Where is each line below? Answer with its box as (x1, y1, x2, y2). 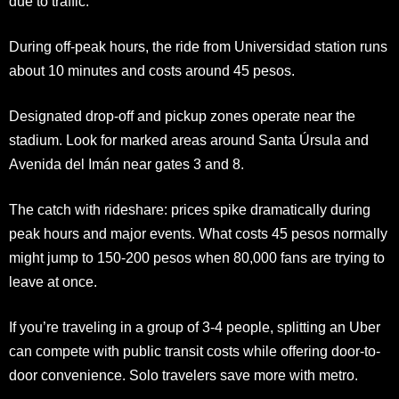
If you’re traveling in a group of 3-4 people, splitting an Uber (9, 319, 380, 335)
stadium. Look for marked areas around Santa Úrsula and (9, 132, 369, 148)
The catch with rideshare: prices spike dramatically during (9, 201, 370, 217)
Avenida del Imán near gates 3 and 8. (9, 156, 244, 172)
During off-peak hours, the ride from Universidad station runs (9, 38, 387, 54)
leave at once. (9, 273, 97, 289)
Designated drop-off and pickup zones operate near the (9, 108, 355, 124)
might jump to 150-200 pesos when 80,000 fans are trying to (9, 249, 385, 265)
